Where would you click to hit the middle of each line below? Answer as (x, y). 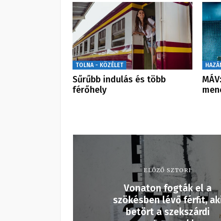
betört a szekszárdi (167, 212)
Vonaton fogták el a (167, 188)
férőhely (90, 90)
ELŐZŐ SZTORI (167, 170)
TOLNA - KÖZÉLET (99, 65)
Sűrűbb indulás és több (119, 80)
